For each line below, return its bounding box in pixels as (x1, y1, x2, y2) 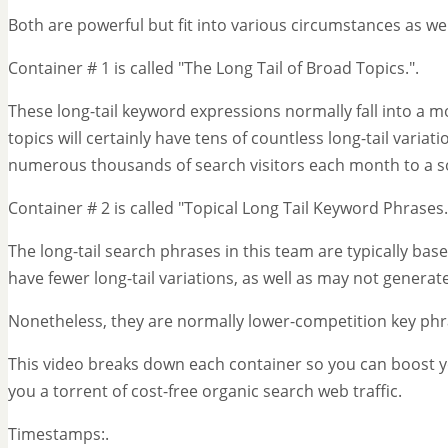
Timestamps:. (8, 423, 109, 446)
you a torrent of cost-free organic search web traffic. (8, 380, 402, 403)
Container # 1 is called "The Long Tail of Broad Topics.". (8, 57, 419, 80)
